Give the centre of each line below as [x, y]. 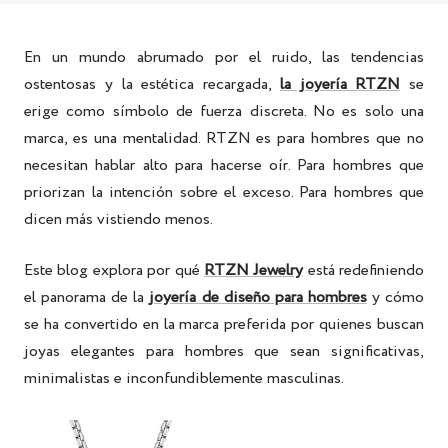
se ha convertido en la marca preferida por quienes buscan [224, 324]
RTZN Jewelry [253, 270]
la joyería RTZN [340, 84]
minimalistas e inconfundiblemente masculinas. [184, 378]
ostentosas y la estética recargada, [152, 84]
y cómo [398, 297]
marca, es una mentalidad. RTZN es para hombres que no [224, 138]
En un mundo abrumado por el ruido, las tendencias [224, 57]
